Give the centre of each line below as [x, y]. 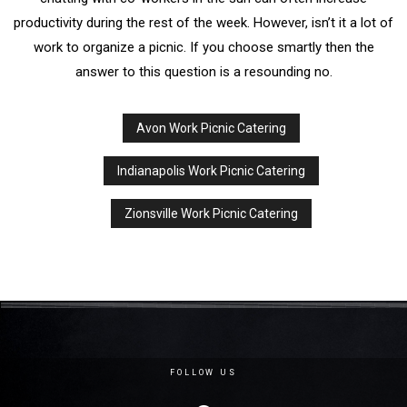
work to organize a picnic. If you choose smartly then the [203, 48]
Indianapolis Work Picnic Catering [212, 171]
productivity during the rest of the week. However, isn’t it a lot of [203, 23]
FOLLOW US [203, 373]
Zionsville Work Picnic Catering [212, 214]
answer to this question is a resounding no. [203, 72]
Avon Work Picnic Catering [212, 129]
